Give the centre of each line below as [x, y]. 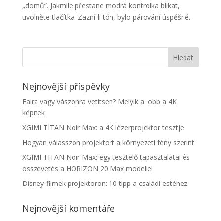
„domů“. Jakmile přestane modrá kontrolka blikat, [101, 6]
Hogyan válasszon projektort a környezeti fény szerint [108, 142]
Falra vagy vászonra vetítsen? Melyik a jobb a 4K [99, 101]
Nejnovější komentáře [68, 208]
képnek [33, 113]
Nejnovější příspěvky [66, 86]
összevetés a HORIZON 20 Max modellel [87, 168]
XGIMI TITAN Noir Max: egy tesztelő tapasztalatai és [106, 157]
